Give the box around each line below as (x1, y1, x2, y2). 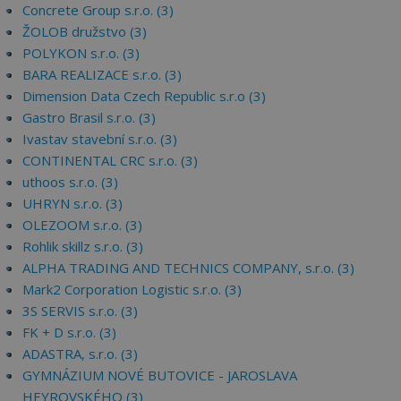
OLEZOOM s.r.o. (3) (22, 216, 142, 234)
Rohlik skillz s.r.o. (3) (22, 237, 143, 255)
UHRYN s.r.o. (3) (22, 194, 123, 212)
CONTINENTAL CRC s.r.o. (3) (22, 151, 198, 169)
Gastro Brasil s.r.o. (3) (22, 108, 156, 126)
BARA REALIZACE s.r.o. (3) (22, 65, 182, 83)
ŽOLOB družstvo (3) (22, 22, 147, 40)
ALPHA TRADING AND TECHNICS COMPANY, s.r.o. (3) (22, 259, 354, 277)
